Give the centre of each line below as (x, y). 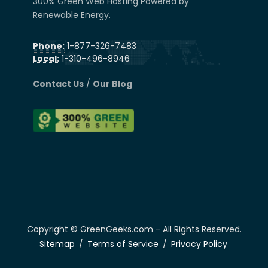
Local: (46, 59)
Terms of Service (123, 244)
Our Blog (112, 84)
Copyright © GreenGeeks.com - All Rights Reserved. (134, 229)
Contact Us (58, 84)
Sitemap (57, 244)
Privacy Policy (199, 244)
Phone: (49, 46)
